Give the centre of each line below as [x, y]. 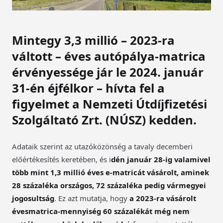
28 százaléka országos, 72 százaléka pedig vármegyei [109, 185]
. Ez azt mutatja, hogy [92, 198]
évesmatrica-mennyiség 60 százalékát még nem [101, 211]
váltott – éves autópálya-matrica [109, 56]
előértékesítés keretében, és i [61, 159]
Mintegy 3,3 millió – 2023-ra [93, 40]
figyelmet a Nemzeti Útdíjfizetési [110, 104]
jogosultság [33, 198]
